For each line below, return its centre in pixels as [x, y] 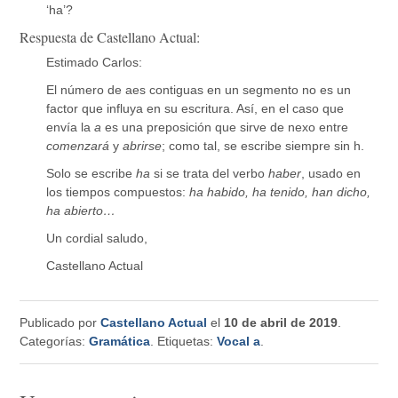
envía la [71, 127]
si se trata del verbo [210, 173]
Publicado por [60, 322]
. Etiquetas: [184, 341]
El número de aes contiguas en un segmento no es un [199, 89]
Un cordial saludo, [97, 238]
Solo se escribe [92, 173]
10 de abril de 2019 [281, 322]
